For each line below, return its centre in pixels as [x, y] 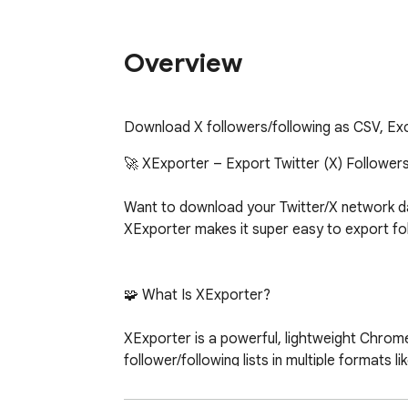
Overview [183, 64]
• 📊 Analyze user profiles [138, 382]
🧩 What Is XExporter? [197, 295]
